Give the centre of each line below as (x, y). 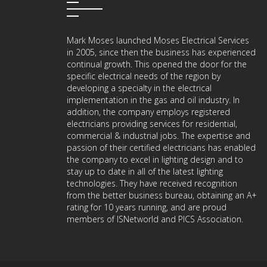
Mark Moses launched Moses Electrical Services (158, 40)
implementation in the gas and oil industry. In (153, 100)
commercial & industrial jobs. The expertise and (159, 136)
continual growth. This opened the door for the (157, 64)
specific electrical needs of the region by (144, 76)
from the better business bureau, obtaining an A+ (162, 195)
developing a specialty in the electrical (139, 88)
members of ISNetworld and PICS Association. (155, 219)
